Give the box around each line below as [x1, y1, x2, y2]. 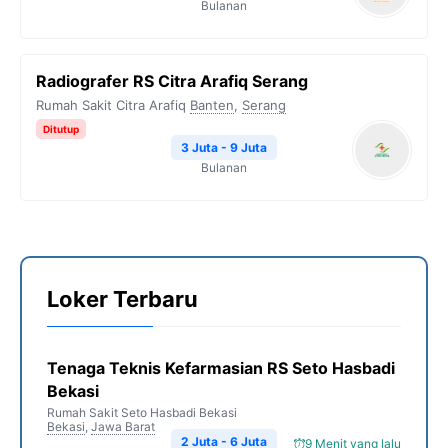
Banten [190, 97, 234, 113]
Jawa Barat [91, 419, 155, 434]
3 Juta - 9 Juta [181, 140, 267, 155]
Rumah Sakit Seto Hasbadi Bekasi [47, 405, 237, 420]
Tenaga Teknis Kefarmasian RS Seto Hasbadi [47, 358, 395, 378]
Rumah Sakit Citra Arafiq [36, 97, 186, 113]
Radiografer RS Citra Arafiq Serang [36, 71, 308, 91]
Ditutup [43, 123, 79, 135]
